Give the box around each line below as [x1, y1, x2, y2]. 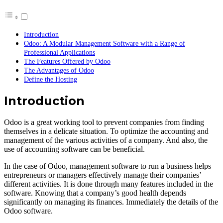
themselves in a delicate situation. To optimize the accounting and [4, 127, 209, 136]
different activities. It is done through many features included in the [4, 180, 213, 189]
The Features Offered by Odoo [24, 57, 111, 66]
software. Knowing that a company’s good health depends [4, 189, 186, 198]
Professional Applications [24, 48, 95, 57]
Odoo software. [4, 207, 53, 216]
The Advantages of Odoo [24, 66, 94, 75]
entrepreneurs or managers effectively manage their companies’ [4, 171, 201, 180]
